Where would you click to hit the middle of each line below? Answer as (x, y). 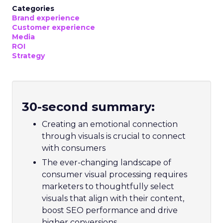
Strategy (28, 56)
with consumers (74, 148)
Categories (33, 8)
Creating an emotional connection (110, 124)
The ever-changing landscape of (107, 162)
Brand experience (46, 18)
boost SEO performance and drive (110, 210)
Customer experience (54, 27)
